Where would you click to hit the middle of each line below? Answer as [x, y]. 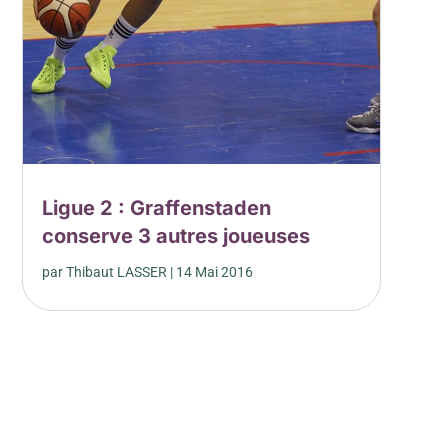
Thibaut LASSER [116, 271]
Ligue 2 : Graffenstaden [156, 207]
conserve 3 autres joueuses [175, 235]
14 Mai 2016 [214, 271]
